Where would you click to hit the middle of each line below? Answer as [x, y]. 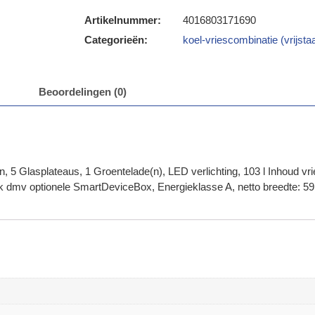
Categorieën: [116, 40]
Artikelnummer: [122, 20]
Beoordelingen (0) [83, 92]
